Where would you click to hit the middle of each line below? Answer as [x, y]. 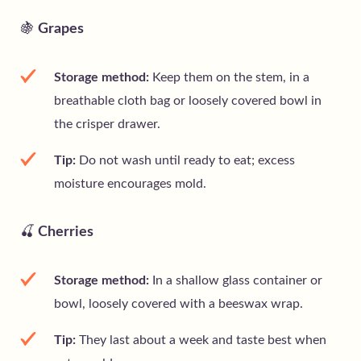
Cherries [64, 232]
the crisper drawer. [107, 124]
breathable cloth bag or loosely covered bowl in [188, 101]
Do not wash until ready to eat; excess [185, 161]
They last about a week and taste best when [201, 340]
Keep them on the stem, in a [229, 78]
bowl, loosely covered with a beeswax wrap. [178, 304]
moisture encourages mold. [130, 184]
